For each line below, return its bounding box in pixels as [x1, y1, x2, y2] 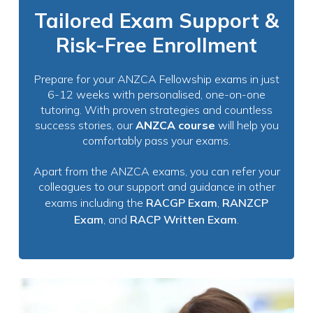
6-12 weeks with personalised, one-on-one [48, 87, 265, 102]
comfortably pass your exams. [82, 133, 231, 148]
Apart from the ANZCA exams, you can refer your [33, 164, 280, 179]
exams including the [45, 196, 146, 210]
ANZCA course [135, 118, 215, 133]
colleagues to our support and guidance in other [38, 180, 275, 194]
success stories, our [34, 118, 136, 133]
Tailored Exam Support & [34, 8, 279, 34]
